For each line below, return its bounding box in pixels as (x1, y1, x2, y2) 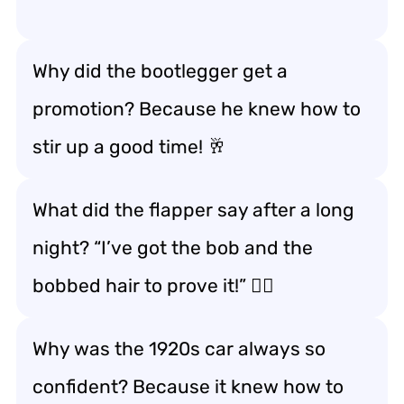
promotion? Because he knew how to (32, 96, 361, 120)
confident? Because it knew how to (32, 374, 344, 398)
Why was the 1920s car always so (32, 336, 326, 360)
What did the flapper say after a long (32, 197, 354, 221)
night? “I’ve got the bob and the (32, 235, 313, 259)
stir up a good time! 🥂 (32, 134, 226, 158)
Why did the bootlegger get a (32, 59, 288, 82)
